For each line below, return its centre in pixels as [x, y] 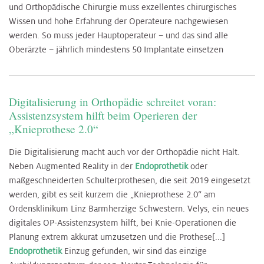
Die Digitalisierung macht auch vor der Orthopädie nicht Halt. [124, 152]
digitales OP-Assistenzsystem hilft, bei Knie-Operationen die [123, 223]
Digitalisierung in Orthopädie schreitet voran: [113, 102]
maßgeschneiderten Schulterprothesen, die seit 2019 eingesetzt [130, 181]
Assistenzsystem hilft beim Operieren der [103, 115]
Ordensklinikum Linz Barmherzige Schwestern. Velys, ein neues [129, 209]
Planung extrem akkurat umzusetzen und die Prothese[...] [117, 237]
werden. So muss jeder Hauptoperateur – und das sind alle [118, 36]
